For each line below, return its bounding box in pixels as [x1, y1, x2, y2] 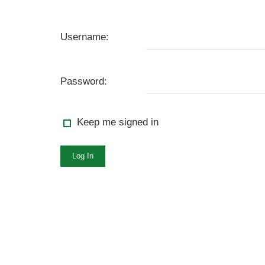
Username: [60, 31, 109, 43]
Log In [72, 151, 93, 160]
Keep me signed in [77, 117, 159, 128]
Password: [60, 76, 107, 87]
